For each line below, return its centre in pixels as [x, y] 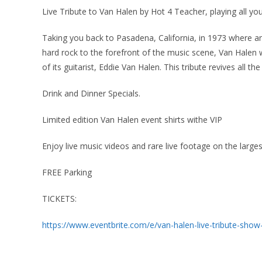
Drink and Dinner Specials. [91, 93]
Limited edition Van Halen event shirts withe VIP [132, 120]
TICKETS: [59, 199]
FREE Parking [67, 172]
